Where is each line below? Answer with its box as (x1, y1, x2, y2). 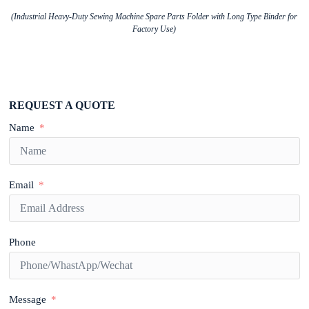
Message (9, 294, 47, 306)
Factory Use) (132, 23, 177, 34)
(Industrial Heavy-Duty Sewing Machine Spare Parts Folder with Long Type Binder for (11, 11, 298, 21)
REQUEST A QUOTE (9, 99, 116, 111)
